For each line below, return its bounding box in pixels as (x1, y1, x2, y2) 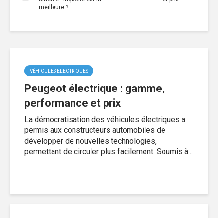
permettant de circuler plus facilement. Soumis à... (24, 146, 193, 156)
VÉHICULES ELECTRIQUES (30, 68, 88, 73)
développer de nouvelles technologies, (24, 136, 157, 145)
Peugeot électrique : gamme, (24, 82, 165, 94)
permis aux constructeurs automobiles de (24, 125, 165, 135)
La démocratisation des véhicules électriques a (24, 114, 185, 124)
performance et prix (24, 96, 121, 109)
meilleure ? (39, 3, 68, 11)
